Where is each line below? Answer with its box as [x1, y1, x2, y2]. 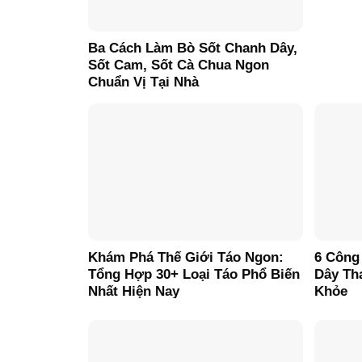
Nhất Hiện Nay [88, 284, 179, 300]
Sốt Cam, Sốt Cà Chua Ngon [88, 57, 269, 73]
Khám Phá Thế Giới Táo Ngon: [88, 250, 284, 266]
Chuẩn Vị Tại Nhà [88, 74, 199, 90]
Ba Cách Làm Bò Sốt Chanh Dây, [88, 40, 297, 56]
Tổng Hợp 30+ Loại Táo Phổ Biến [88, 267, 300, 283]
